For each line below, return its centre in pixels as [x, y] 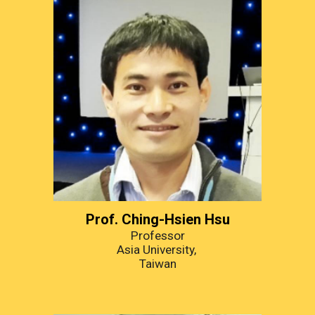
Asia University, [157, 249]
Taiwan [157, 263]
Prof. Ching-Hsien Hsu [157, 219]
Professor [157, 235]
